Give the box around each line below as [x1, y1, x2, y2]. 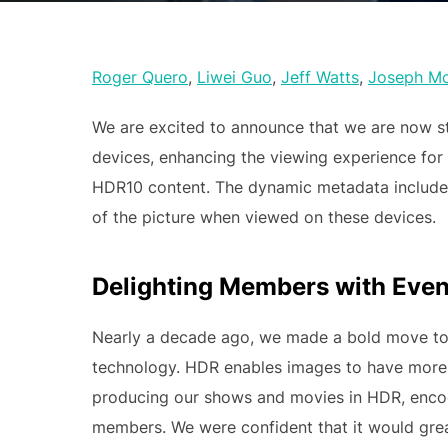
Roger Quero [92, 67, 188, 87]
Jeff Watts [281, 67, 359, 87]
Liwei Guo [197, 67, 272, 87]
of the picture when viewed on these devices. [92, 207, 436, 227]
